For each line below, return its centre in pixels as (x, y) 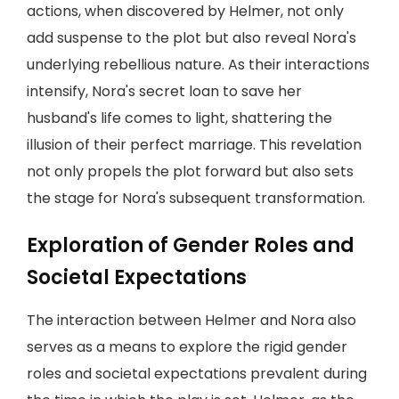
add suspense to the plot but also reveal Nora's (191, 38)
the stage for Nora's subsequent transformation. (196, 198)
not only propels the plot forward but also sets (190, 171)
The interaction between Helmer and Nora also (191, 320)
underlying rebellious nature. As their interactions (198, 65)
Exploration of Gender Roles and (191, 245)
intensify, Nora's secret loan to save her (164, 91)
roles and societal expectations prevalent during (197, 374)
